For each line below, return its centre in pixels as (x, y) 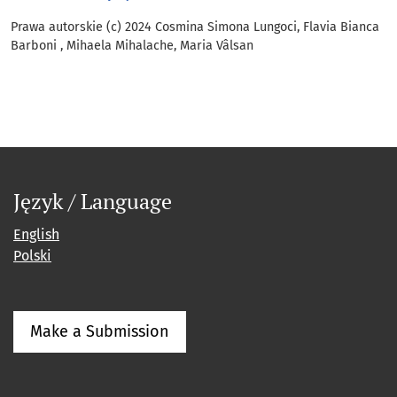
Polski (32, 256)
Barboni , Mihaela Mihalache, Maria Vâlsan (132, 46)
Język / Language (93, 202)
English (36, 235)
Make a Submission (100, 332)
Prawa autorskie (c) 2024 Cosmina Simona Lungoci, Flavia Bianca (195, 27)
